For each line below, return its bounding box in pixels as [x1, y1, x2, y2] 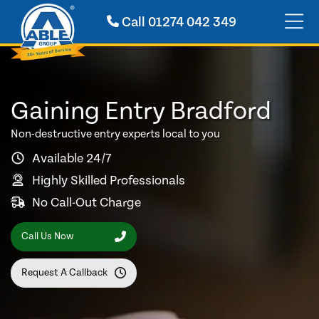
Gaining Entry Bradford [11, 97, 271, 126]
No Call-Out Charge [32, 194, 141, 210]
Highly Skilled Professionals [32, 172, 185, 188]
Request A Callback [21, 267, 108, 279]
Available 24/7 [32, 150, 111, 166]
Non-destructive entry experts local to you [11, 127, 220, 140]
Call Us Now [21, 231, 73, 243]
